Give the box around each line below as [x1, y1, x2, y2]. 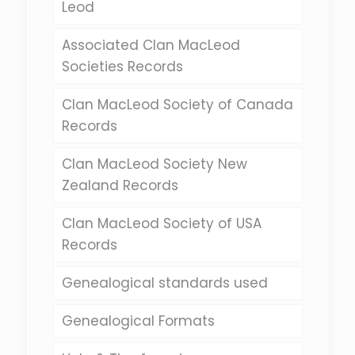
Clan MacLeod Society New [61, 155, 247, 174]
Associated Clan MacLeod [61, 36, 240, 55]
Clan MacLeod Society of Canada [61, 95, 293, 114]
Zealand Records [61, 176, 178, 195]
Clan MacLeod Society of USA [61, 214, 261, 233]
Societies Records [61, 57, 183, 76]
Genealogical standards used [61, 273, 268, 292]
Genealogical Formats [61, 311, 215, 330]
